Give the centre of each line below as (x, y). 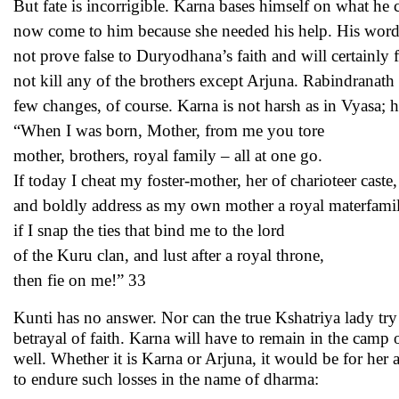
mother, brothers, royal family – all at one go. (168, 155)
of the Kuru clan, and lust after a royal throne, (169, 255)
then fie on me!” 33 (80, 280)
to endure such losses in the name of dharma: (166, 379)
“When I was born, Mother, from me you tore (169, 130)
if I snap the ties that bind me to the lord (149, 230)
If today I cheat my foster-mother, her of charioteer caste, (205, 180)
